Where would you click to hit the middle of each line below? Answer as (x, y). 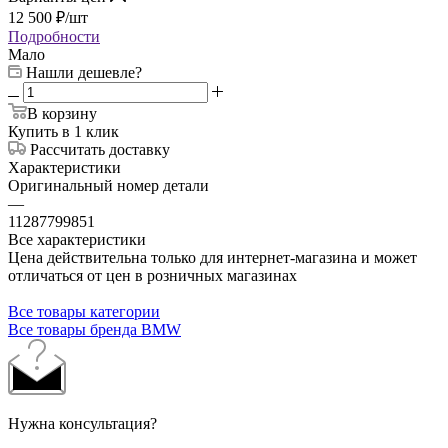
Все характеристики (77, 239)
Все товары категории (84, 311)
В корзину (62, 113)
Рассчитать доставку (100, 149)
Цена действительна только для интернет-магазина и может (212, 257)
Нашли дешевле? (84, 72)
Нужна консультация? (82, 423)
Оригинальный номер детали (108, 185)
